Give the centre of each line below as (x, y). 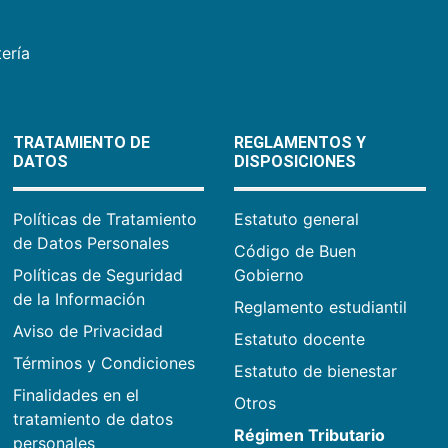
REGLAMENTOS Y (300, 142)
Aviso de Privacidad (87, 330)
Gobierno (269, 274)
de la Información (78, 298)
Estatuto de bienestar (316, 370)
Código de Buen (295, 250)
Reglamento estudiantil (321, 306)
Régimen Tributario (310, 434)
